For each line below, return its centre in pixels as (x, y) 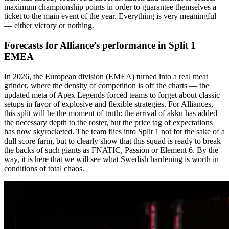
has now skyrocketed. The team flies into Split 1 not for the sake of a (114, 131)
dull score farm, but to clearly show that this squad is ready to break (112, 141)
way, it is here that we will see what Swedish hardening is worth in (111, 159)
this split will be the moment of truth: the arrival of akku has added (111, 113)
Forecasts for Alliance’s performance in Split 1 (100, 45)
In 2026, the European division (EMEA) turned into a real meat (106, 76)
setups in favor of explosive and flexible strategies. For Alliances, (109, 104)
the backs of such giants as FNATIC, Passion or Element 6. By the (111, 150)
